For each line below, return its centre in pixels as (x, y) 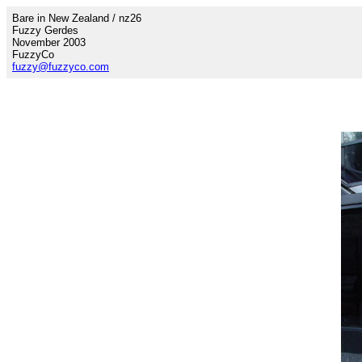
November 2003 (49, 42)
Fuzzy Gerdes (45, 30)
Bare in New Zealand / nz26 (77, 18)
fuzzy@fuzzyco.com (61, 67)
